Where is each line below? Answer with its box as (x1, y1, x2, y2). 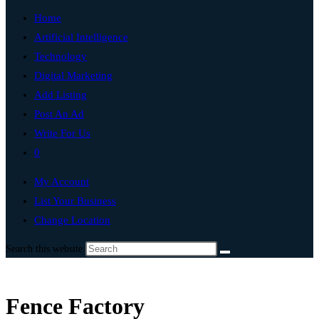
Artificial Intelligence (34, 31, 128, 43)
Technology (34, 51, 87, 62)
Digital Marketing (34, 70, 113, 81)
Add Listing (34, 89, 87, 100)
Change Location (34, 214, 110, 226)
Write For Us (34, 127, 90, 139)
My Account (34, 176, 89, 187)
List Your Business (34, 195, 116, 206)
